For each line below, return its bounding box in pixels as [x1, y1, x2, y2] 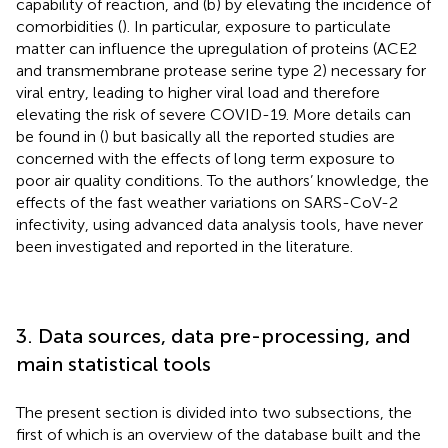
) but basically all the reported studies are [104, 127, 395, 147]
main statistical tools [16, 352, 211, 377]
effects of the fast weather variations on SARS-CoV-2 [16, 193, 398, 213]
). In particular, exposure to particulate [122, 17, 391, 37]
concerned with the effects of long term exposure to [16, 149, 395, 169]
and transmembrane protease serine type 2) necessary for [16, 61, 426, 81]
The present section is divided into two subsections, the [16, 403, 412, 423]
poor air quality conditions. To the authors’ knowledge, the [16, 171, 429, 191]
